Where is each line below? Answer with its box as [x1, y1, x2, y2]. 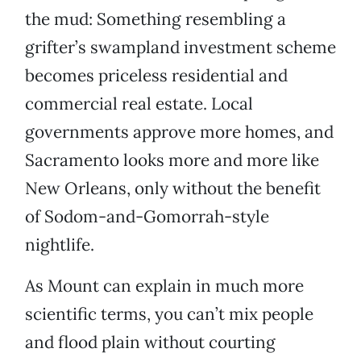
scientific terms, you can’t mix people [25, 303, 313, 326]
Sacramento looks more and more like [25, 149, 319, 172]
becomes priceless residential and [25, 64, 288, 87]
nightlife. [25, 234, 94, 256]
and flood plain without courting [25, 331, 276, 354]
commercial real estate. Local [25, 93, 253, 115]
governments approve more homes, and [25, 121, 334, 143]
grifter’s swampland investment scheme [25, 36, 336, 59]
